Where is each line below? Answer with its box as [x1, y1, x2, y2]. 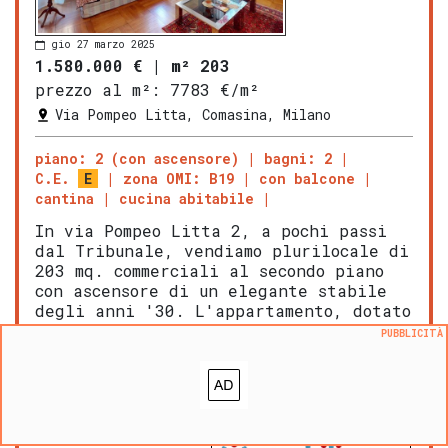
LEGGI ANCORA [42, 364, 132, 381]
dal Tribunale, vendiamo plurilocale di [35, 240, 409, 262]
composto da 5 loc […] [35, 340, 236, 362]
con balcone [259, 169, 355, 189]
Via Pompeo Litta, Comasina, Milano [55, 105, 331, 125]
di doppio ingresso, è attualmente [35, 320, 358, 342]
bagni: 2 [264, 149, 332, 169]
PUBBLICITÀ [381, 327, 443, 340]
